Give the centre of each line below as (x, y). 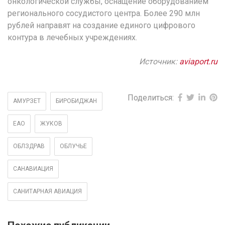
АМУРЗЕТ (27, 101)
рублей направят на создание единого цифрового (101, 25)
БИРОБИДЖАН (76, 101)
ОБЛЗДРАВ (29, 146)
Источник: (159, 61)
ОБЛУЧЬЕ (73, 146)
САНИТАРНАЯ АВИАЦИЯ (47, 191)
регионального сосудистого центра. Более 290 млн (104, 13)
